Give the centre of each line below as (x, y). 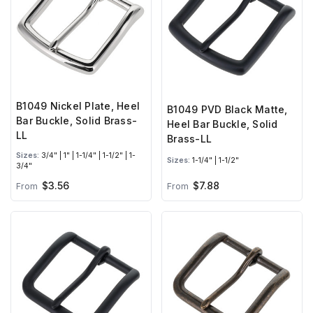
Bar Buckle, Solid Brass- (77, 121)
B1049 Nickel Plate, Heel (78, 106)
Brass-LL (189, 139)
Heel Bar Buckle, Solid (223, 124)
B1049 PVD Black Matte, (227, 110)
